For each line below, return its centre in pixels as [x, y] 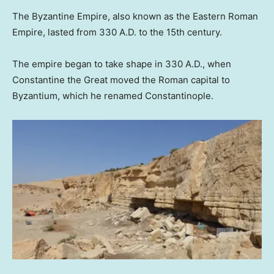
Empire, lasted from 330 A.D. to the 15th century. [117, 32]
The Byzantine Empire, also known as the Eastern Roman [135, 16]
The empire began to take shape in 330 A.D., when [122, 64]
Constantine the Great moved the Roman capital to [121, 80]
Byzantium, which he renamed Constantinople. [113, 95]
